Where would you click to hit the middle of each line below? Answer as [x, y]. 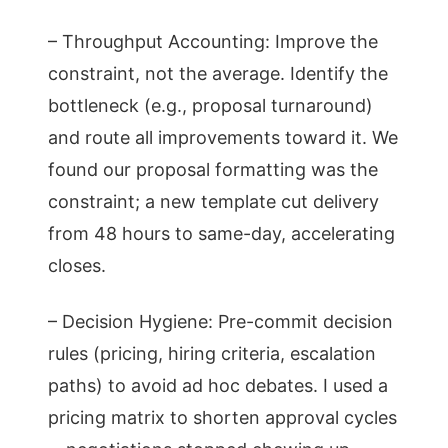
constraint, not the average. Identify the [218, 73]
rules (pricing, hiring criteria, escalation [212, 353]
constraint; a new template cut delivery [213, 201]
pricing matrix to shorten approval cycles [222, 417]
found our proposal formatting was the [213, 169]
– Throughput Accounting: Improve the [213, 41]
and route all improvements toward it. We [223, 137]
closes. [77, 265]
